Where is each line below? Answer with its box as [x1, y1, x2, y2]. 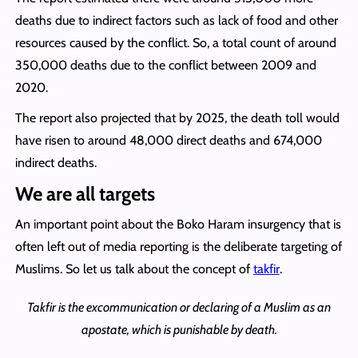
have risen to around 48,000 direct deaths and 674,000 [14, 132, 322, 148]
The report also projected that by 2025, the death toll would [14, 109, 340, 125]
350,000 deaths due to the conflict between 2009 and [14, 57, 316, 73]
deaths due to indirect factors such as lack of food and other [14, 12, 338, 28]
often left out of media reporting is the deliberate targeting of [14, 238, 342, 254]
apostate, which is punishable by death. [81, 321, 277, 337]
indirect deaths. [14, 154, 97, 170]
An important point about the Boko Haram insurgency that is [14, 216, 341, 232]
